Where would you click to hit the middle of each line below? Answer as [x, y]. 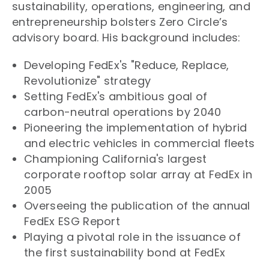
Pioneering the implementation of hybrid [136, 127]
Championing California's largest [116, 159]
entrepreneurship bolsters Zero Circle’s [120, 22]
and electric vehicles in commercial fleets [140, 143]
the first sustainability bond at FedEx [125, 252]
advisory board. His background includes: [126, 37]
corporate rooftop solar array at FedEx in [138, 174]
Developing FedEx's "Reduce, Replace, [127, 65]
